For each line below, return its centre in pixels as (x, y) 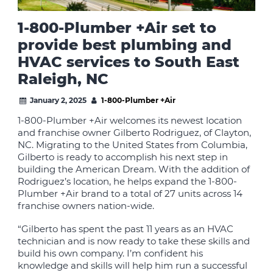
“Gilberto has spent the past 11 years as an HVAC (126, 229)
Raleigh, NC (63, 79)
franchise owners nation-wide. (86, 206)
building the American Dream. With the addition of (134, 169)
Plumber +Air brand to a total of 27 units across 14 (130, 194)
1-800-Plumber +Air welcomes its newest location (130, 121)
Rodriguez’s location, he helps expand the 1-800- (128, 182)
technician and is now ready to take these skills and (134, 241)
